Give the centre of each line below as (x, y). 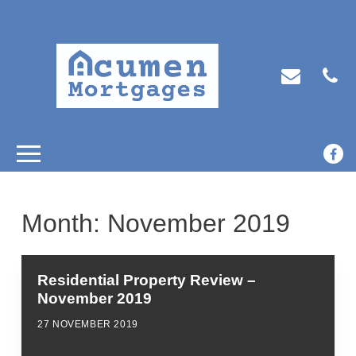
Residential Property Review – (147, 281)
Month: (65, 224)
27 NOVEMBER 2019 (88, 325)
